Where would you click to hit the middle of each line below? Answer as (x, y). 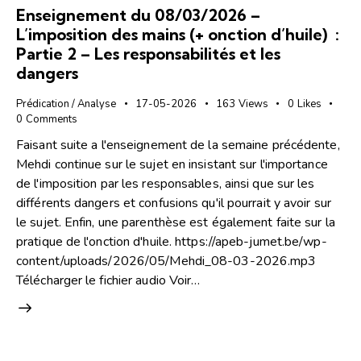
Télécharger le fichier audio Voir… (108, 280)
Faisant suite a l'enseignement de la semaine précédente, (178, 145)
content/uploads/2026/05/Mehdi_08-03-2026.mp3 (166, 261)
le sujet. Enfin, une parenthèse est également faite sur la (176, 222)
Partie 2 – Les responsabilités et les (148, 54)
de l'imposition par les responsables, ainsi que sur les (166, 183)
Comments (51, 120)
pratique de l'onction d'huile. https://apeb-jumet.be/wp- (172, 241)
